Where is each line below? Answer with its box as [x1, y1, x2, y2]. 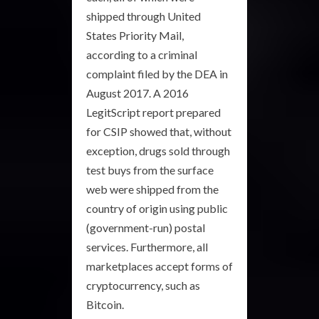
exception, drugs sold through [86, 143, 230, 157]
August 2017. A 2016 [86, 85, 189, 100]
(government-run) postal [86, 220, 205, 234]
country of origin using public [86, 201, 228, 215]
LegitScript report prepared [86, 105, 221, 119]
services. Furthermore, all [86, 239, 208, 253]
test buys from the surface [86, 162, 214, 177]
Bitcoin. [86, 297, 124, 311]
